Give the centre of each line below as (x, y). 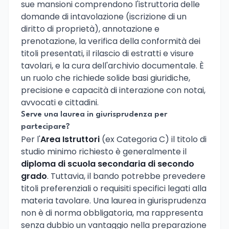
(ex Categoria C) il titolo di (153, 139)
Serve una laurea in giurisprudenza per (94, 114)
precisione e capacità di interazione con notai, (113, 90)
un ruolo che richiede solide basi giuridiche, (106, 78)
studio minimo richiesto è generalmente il (104, 151)
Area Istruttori (70, 139)
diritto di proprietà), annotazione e (90, 29)
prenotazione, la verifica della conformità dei (111, 41)
